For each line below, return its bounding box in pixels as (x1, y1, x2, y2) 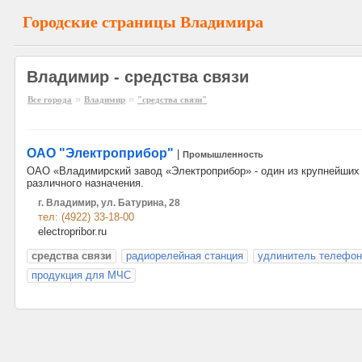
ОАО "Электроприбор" (27, 146, 174, 160)
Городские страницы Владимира (23, 13, 263, 31)
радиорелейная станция (126, 250, 243, 262)
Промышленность (183, 149, 263, 159)
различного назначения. (27, 177, 144, 189)
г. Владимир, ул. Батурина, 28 (38, 197, 180, 208)
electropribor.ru (38, 225, 107, 238)
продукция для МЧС (32, 269, 131, 281)
